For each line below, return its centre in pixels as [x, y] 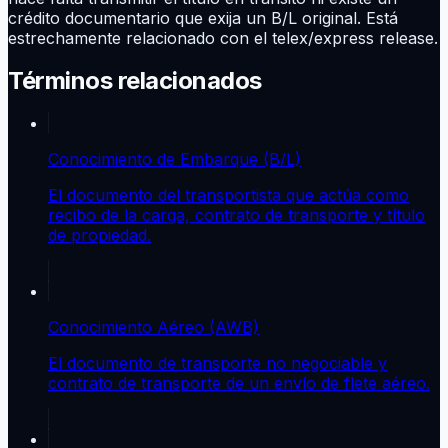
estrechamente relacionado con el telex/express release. [223, 37]
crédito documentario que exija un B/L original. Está [203, 17]
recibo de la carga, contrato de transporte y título [236, 214]
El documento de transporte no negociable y [217, 362]
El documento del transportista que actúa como [228, 194]
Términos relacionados [135, 80]
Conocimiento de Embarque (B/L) [174, 158]
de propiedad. [99, 234]
